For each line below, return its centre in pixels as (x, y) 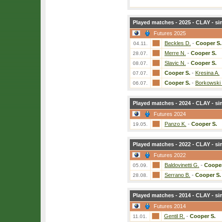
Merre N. (175, 53)
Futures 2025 (170, 33)
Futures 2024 (170, 114)
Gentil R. (174, 216)
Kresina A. (207, 73)
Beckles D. (178, 43)
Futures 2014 (170, 206)
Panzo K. (175, 124)
